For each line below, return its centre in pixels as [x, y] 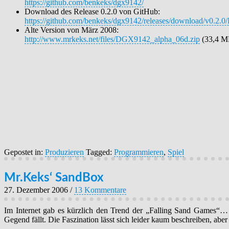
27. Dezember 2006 [36, 190]
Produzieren [64, 152]
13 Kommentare [100, 190]
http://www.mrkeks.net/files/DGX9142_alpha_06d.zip [112, 39]
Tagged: [100, 152]
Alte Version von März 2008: [72, 30]
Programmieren [139, 152]
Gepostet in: [25, 152]
